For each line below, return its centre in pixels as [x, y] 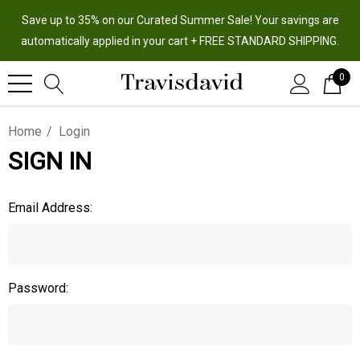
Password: [38, 288]
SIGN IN [50, 161]
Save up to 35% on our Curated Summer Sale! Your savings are [180, 20]
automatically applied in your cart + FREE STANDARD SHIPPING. [180, 41]
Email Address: [50, 208]
